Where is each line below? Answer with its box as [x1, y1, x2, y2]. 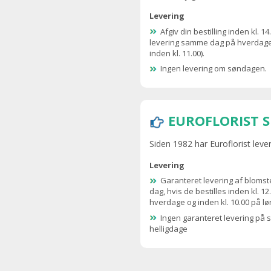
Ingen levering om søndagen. [160, 63, 267, 74]
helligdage [149, 223, 188, 234]
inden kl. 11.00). [149, 47, 204, 59]
